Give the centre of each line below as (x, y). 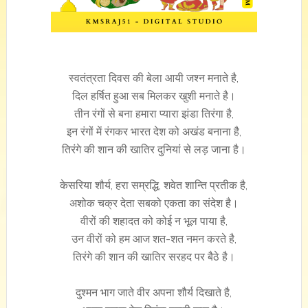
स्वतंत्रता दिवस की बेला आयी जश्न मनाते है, (154, 78)
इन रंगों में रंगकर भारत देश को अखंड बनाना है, (154, 132)
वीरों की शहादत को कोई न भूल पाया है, (154, 221)
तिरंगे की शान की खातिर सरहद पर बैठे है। (154, 257)
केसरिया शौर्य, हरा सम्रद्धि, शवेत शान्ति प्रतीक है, (154, 185)
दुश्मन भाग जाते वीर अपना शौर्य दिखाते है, (154, 293)
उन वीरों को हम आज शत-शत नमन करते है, (154, 239)
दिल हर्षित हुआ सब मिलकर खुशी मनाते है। (154, 96)
